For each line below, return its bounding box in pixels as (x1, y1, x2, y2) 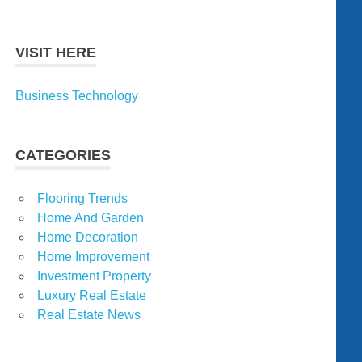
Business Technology (15, 88, 139, 103)
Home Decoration (37, 229, 138, 244)
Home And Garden (37, 210, 144, 225)
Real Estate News (37, 307, 141, 322)
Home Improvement (37, 249, 149, 263)
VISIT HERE (15, 44, 97, 61)
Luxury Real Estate (37, 288, 146, 302)
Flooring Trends (37, 191, 128, 205)
